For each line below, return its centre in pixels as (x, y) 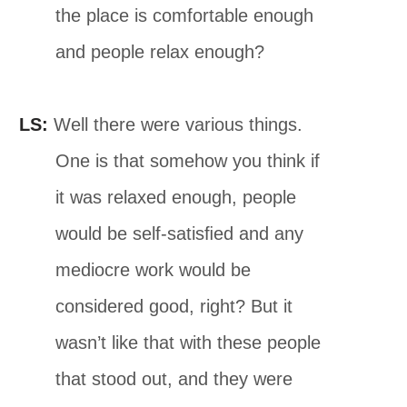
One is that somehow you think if (188, 160)
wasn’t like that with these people (189, 342)
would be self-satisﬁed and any (180, 233)
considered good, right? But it (174, 306)
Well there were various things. (176, 124)
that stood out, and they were (174, 378)
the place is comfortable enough (185, 15)
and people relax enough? (160, 51)
